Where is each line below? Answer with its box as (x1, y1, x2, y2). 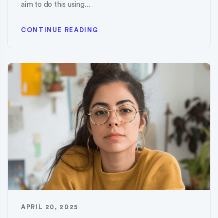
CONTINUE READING (21, 27, 99, 34)
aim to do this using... (21, 1, 91, 9)
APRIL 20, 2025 (21, 204, 78, 211)
